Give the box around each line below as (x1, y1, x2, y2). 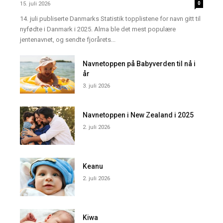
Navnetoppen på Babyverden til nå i (83, 59, 196, 68)
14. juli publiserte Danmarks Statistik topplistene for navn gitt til (20, 14, 201, 22)
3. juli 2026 (83, 82, 111, 89)
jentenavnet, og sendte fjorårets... (20, 35, 115, 43)
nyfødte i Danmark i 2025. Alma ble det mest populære (20, 25, 176, 33)
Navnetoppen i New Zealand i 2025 (83, 111, 194, 119)
